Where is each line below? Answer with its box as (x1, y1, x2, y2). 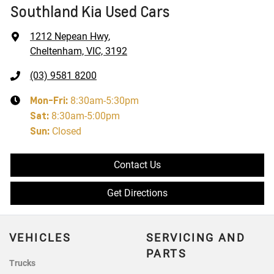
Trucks (9, 258, 35, 269)
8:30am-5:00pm (51, 110, 120, 122)
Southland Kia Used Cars (10, 2, 169, 21)
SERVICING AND (146, 232, 246, 245)
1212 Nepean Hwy (30, 31, 108, 43)
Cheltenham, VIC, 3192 (30, 45, 127, 57)
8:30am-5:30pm (70, 95, 139, 107)
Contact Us (114, 159, 161, 171)
